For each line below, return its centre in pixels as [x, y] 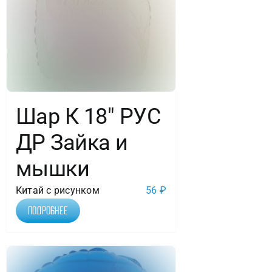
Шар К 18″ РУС [88, 117]
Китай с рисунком [57, 191]
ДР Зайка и [72, 143]
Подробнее [48, 211]
